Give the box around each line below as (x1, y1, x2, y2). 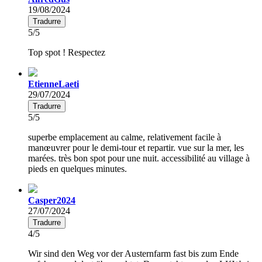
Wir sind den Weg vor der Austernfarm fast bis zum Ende (28, 248, 239, 258)
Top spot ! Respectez (28, 47, 105, 57)
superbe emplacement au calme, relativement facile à (28, 132, 221, 142)
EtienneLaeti (28, 78, 79, 89)
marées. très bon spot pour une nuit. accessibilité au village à (28, 153, 250, 163)
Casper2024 (28, 195, 75, 205)
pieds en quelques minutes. (28, 163, 127, 174)
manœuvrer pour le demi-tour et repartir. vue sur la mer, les (28, 142, 244, 153)
